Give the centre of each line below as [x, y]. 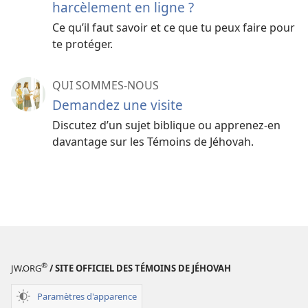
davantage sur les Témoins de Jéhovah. [153, 142]
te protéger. [82, 44]
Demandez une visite [118, 105]
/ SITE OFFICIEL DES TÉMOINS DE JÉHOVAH [139, 268]
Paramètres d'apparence [87, 296]
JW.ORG [26, 268]
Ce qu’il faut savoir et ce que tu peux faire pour [174, 28]
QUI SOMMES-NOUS [106, 86]
